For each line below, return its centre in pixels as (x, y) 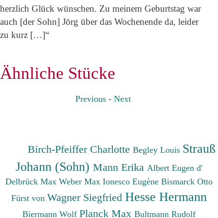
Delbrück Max (32, 181)
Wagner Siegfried (86, 197)
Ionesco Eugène (132, 181)
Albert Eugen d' (175, 168)
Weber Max (81, 181)
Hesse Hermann (166, 196)
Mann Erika (120, 167)
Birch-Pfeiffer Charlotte (81, 149)
